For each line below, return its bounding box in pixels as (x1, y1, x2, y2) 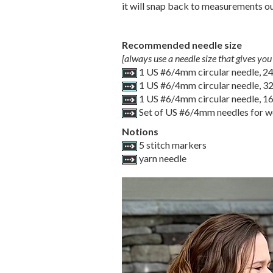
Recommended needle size (121, 39, 242, 51)
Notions (121, 126, 158, 137)
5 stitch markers (136, 139, 207, 151)
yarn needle (136, 152, 186, 164)
